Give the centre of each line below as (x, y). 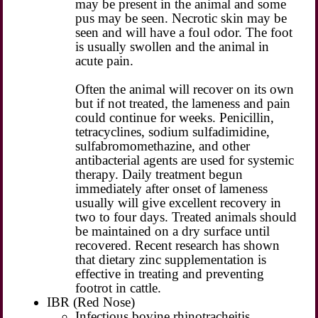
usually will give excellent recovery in (179, 202)
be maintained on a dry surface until (173, 231)
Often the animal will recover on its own (185, 89)
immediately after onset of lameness (172, 188)
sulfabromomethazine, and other (163, 146)
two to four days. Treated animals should (186, 216)
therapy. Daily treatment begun (159, 174)
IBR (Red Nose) (91, 302)
